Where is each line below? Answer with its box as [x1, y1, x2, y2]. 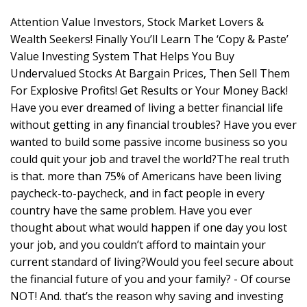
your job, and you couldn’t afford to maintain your [10, 237, 266, 253]
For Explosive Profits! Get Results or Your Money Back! [10, 83, 288, 99]
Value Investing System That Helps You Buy [10, 49, 234, 64]
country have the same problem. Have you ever [10, 203, 252, 219]
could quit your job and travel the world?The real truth [10, 151, 289, 167]
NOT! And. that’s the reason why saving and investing [10, 288, 284, 304]
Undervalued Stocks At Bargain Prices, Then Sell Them [10, 66, 290, 82]
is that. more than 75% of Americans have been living [10, 169, 282, 184]
